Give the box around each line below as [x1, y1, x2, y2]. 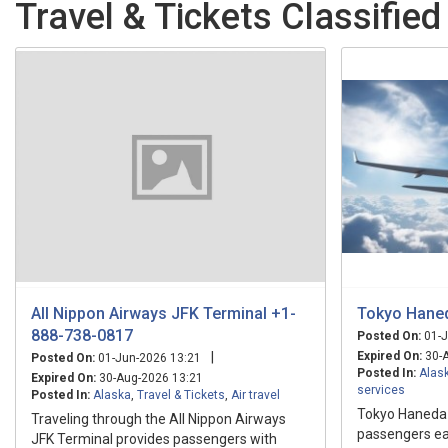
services [357, 382, 405, 397]
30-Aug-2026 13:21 [96, 370, 203, 385]
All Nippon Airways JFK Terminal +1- [31, 303, 296, 323]
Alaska [93, 387, 131, 402]
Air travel [231, 387, 280, 402]
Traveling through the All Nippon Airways [31, 410, 286, 427]
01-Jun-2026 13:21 [95, 350, 201, 365]
